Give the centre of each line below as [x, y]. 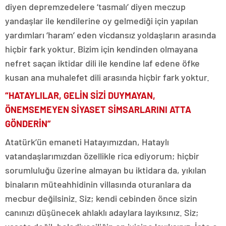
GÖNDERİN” [28, 124]
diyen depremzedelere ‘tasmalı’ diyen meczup [95, 7]
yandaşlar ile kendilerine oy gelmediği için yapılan [102, 21]
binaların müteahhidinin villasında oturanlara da [98, 184]
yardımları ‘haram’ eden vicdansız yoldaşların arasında [110, 35]
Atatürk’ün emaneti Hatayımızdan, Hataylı [87, 142]
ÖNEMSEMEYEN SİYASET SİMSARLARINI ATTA [98, 109]
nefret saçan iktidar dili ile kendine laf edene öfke [102, 63]
